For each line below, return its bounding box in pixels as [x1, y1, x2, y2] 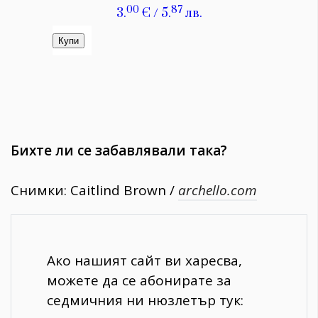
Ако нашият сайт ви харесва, [47, 251, 242, 270]
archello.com [178, 181, 257, 200]
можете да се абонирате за [47, 271, 231, 290]
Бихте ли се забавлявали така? [11, 141, 227, 160]
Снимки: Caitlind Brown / [11, 181, 178, 200]
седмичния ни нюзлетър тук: [47, 291, 243, 310]
